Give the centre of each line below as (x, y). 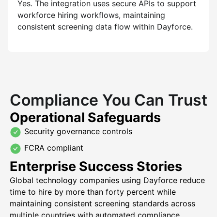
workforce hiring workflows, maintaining (91, 15)
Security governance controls (78, 131)
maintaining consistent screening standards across (102, 203)
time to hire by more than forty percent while (93, 192)
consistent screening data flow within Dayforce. (105, 27)
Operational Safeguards (85, 117)
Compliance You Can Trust (108, 100)
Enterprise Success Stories (96, 166)
